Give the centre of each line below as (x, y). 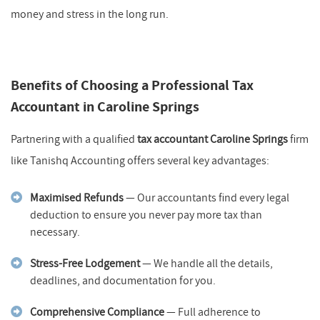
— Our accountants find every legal (206, 197)
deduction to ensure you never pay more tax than (146, 215)
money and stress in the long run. (90, 14)
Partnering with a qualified (74, 139)
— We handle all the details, (206, 263)
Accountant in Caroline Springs (105, 107)
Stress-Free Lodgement (85, 263)
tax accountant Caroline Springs (212, 139)
